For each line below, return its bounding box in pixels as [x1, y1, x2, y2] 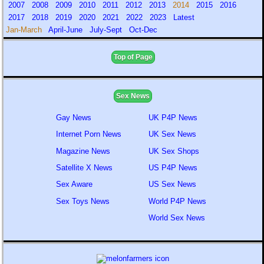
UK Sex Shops [148, 146, 199, 156]
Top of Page [113, 53, 153, 61]
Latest [171, 13, 197, 22]
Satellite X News [56, 163, 113, 172]
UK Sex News [148, 130, 196, 139]
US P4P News [148, 163, 197, 172]
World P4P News [148, 196, 206, 206]
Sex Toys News [56, 196, 110, 206]
